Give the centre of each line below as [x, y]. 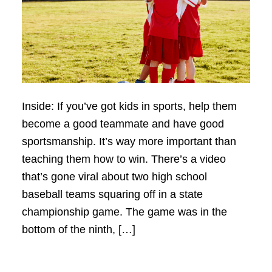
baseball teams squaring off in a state [112, 195]
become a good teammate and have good [123, 124]
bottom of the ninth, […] [78, 230]
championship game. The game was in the [124, 212]
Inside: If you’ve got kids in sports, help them [129, 107]
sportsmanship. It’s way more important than [129, 142]
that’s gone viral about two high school [114, 177]
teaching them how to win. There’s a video [124, 159]
